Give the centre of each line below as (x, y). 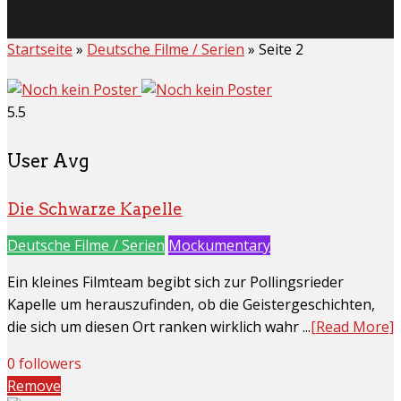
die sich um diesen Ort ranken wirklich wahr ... (159, 327)
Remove (34, 386)
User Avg (48, 161)
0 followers (44, 364)
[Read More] (352, 327)
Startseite (40, 50)
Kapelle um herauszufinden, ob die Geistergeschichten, (191, 305)
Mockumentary (219, 246)
